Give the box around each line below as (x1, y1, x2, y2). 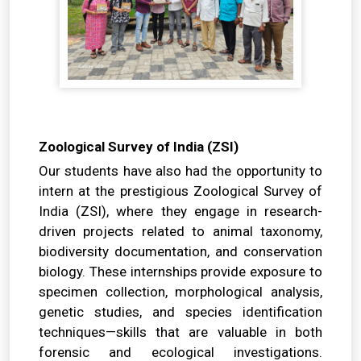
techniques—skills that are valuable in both (39, 323, 322, 340)
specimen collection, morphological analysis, (39, 283, 322, 300)
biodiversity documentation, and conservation (39, 243, 322, 259)
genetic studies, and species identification (39, 303, 322, 320)
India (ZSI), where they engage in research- (39, 202, 322, 219)
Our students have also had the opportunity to (39, 162, 322, 179)
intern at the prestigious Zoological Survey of (39, 182, 322, 199)
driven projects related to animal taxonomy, (39, 222, 322, 239)
